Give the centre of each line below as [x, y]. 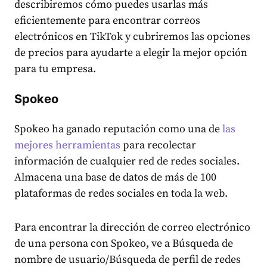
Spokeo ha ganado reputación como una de [118, 129]
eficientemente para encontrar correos [107, 21]
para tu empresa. [55, 69]
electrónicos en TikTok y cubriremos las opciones [132, 37]
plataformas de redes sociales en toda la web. [121, 194]
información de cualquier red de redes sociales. [127, 162]
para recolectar [158, 145]
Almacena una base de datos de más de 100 [115, 178]
